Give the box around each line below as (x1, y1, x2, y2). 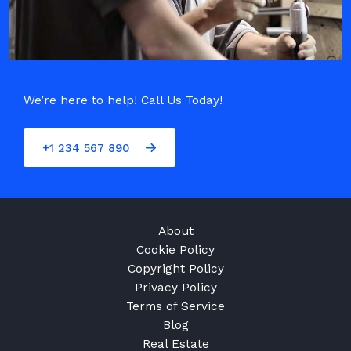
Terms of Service (126, 299, 225, 313)
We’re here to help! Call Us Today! (24, 93, 223, 107)
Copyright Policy (127, 262, 224, 276)
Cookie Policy (136, 243, 215, 257)
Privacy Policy (134, 280, 217, 295)
